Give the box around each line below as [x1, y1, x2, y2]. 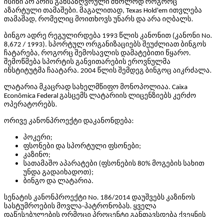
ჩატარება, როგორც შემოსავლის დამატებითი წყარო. [4, 50, 191, 57]
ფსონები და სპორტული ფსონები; [23, 143, 141, 150]
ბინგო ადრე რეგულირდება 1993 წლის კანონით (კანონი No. [4, 32, 212, 40]
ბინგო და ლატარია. [23, 178, 93, 185]
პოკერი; [23, 134, 52, 141]
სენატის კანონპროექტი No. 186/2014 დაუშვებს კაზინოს [4, 194, 195, 201]
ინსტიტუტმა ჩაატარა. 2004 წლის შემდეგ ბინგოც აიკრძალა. [4, 67, 212, 75]
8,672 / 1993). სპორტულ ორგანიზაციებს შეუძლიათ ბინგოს [4, 41, 206, 48]
